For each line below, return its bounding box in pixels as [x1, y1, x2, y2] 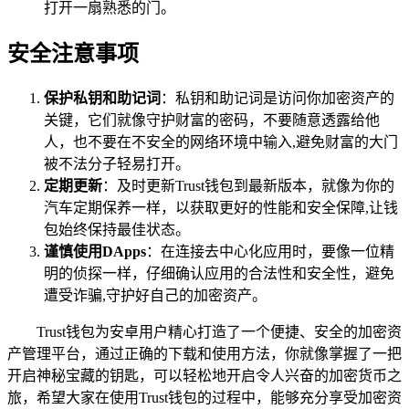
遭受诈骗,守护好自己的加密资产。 [44, 288, 267, 304]
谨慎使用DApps [44, 244, 146, 260]
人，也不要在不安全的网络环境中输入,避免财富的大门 [44, 134, 398, 151]
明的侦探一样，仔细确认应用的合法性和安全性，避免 [44, 266, 394, 282]
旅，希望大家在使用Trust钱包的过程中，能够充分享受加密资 [7, 390, 402, 406]
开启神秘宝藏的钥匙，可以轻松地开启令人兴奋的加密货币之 [7, 368, 402, 384]
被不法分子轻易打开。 [44, 156, 190, 173]
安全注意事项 [7, 42, 139, 67]
